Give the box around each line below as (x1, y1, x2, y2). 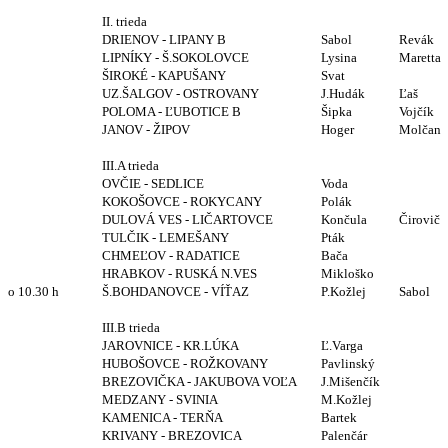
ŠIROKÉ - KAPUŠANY (102, 67, 226, 83)
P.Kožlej (321, 283, 366, 299)
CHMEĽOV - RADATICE (102, 247, 240, 263)
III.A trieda (102, 157, 162, 173)
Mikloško (321, 265, 374, 281)
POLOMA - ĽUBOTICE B (102, 103, 241, 119)
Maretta (399, 49, 441, 65)
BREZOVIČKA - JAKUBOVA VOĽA (102, 373, 297, 389)
